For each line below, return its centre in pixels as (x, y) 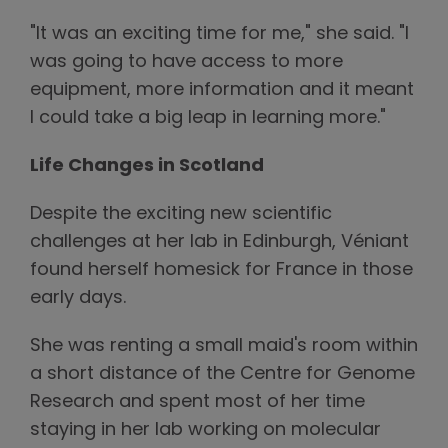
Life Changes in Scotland (147, 167)
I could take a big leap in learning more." (208, 119)
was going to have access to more (186, 63)
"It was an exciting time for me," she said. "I (219, 35)
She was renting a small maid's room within (224, 347)
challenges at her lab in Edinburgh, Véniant (219, 243)
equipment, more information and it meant (222, 91)
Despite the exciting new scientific (181, 215)
